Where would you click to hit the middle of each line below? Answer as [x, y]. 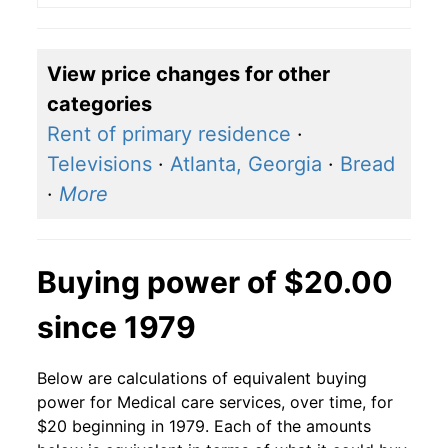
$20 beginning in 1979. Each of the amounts [204, 426]
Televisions [99, 164]
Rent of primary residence [169, 134]
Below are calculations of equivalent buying [202, 378]
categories [99, 104]
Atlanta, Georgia [246, 164]
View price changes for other [188, 74]
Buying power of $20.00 [215, 282]
